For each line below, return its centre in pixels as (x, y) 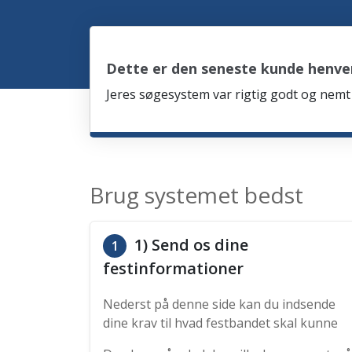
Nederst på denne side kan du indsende (219, 304)
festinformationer (173, 268)
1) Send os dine (189, 245)
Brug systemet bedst (196, 195)
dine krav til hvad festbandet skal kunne (220, 323)
